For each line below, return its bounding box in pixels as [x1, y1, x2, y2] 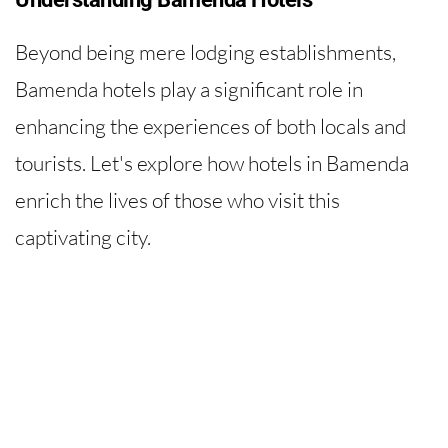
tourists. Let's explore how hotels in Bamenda [15, 150, 409, 177]
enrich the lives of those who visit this [15, 187, 340, 214]
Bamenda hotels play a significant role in [15, 76, 363, 103]
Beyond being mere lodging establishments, [15, 39, 396, 66]
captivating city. [15, 224, 151, 251]
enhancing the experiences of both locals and [15, 113, 406, 140]
